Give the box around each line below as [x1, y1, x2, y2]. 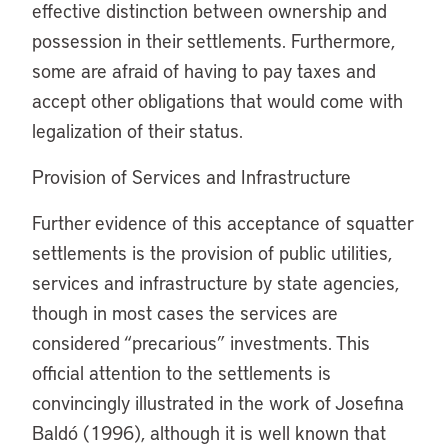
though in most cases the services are [32, 300, 338, 325]
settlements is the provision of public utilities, [32, 240, 392, 265]
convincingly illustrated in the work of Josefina [32, 390, 404, 415]
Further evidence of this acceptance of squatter [32, 210, 413, 235]
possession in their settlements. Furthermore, [32, 28, 395, 53]
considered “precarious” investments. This [32, 330, 370, 355]
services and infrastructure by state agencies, [32, 270, 399, 295]
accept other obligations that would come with [32, 88, 403, 113]
